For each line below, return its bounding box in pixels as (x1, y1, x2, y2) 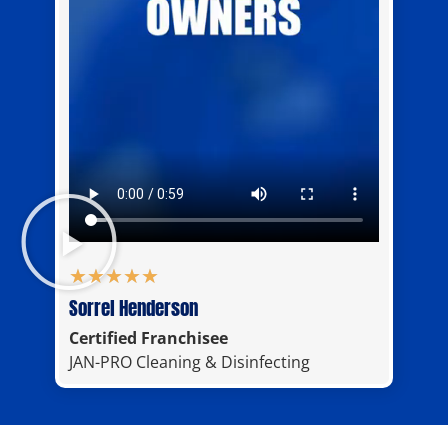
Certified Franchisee (69, 326, 228, 349)
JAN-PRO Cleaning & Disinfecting (69, 350, 310, 373)
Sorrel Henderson (69, 293, 198, 322)
